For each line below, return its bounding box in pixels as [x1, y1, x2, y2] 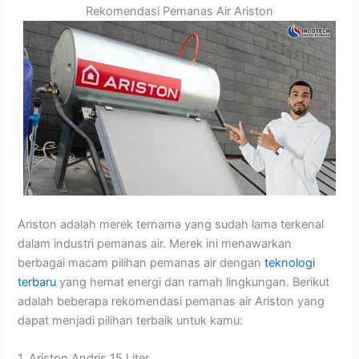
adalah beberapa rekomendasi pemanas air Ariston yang [18, 293, 325, 309]
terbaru [18, 274, 57, 289]
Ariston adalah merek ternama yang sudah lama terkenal [18, 216, 325, 232]
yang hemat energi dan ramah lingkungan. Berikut [56, 274, 330, 289]
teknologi [264, 255, 316, 270]
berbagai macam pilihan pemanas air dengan [18, 255, 265, 270]
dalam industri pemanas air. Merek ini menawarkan [18, 236, 292, 251]
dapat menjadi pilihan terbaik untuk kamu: [18, 313, 244, 328]
